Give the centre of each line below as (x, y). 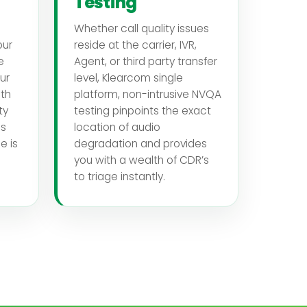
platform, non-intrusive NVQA (147, 94)
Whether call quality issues (141, 28)
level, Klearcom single (128, 77)
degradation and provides (140, 143)
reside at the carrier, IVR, (135, 45)
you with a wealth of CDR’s (141, 160)
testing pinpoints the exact (142, 110)
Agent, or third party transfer (145, 61)
